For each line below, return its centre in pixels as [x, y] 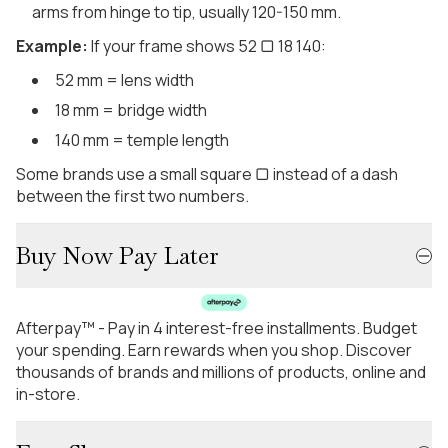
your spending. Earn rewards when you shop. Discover [214, 349]
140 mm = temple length [142, 140]
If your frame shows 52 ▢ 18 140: [207, 46]
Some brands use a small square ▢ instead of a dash [207, 174]
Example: [52, 46]
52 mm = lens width [124, 80]
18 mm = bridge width [131, 110]
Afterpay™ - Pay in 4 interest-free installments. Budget [216, 327]
